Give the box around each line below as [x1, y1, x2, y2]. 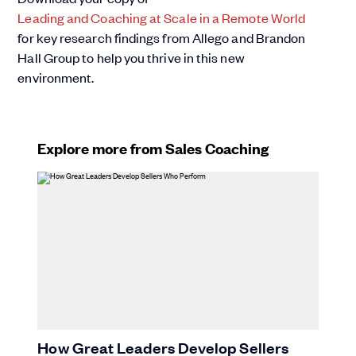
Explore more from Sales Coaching [37, 137, 269, 158]
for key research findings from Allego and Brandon [17, 28, 306, 46]
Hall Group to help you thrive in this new [17, 48, 245, 66]
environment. [17, 68, 95, 86]
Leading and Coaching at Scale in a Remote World [17, 8, 306, 26]
